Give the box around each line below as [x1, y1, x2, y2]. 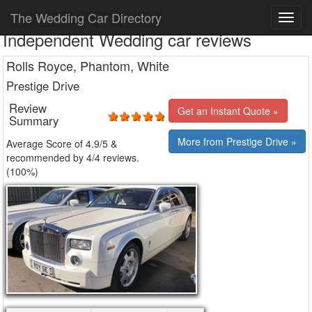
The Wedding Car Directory [10, 8, 162, 26]
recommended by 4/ [6, 150, 95, 164]
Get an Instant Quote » [178, 104, 279, 118]
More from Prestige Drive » [178, 134, 297, 148]
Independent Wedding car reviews [3, 27, 251, 52]
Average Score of [6, 136, 86, 150]
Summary [9, 112, 58, 129]
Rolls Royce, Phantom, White [6, 56, 169, 75]
